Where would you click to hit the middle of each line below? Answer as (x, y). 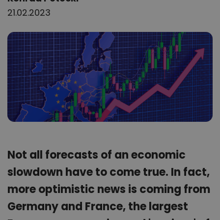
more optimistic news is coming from (109, 189)
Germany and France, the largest (98, 206)
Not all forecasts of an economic (96, 155)
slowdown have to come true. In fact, (109, 172)
